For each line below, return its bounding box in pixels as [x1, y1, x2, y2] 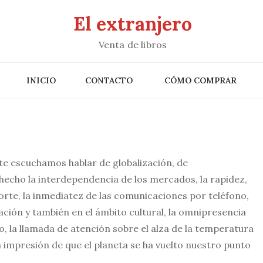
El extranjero [73, 12, 192, 36]
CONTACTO [85, 75, 133, 86]
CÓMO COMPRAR [164, 75, 237, 86]
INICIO [26, 75, 56, 86]
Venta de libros [98, 39, 167, 50]
